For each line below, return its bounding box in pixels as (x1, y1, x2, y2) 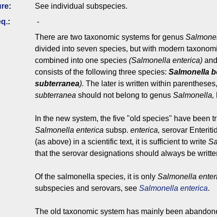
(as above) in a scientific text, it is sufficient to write (35, 138, 208, 146)
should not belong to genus (76, 91, 173, 100)
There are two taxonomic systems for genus (35, 33, 186, 42)
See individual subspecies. (35, 2, 127, 11)
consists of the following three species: (35, 68, 169, 77)
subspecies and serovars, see (35, 184, 139, 193)
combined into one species (35, 56, 129, 65)
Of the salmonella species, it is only (35, 172, 157, 181)
